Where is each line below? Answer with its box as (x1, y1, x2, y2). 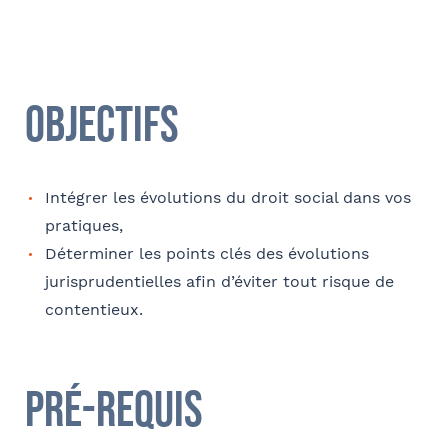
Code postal (25, 186, 107, 202)
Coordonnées (25, 41, 115, 57)
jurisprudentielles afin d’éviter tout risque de (45, 271, 394, 291)
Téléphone (25, 394, 94, 410)
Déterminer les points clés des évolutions (45, 243, 369, 263)
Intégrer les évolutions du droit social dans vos (45, 187, 411, 207)
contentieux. (45, 299, 143, 319)
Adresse (25, 82, 79, 98)
